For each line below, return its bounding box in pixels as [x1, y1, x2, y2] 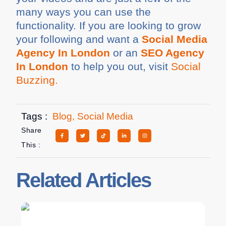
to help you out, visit [68, 60, 172, 72]
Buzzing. [16, 74, 59, 86]
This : [21, 141, 41, 149]
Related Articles [16, 169, 151, 191]
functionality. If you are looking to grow [16, 19, 201, 31]
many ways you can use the [16, 6, 151, 18]
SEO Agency [141, 46, 205, 59]
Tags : [21, 111, 48, 122]
